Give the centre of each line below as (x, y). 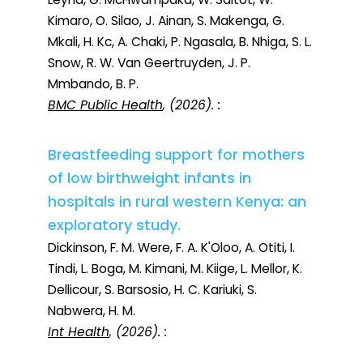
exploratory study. (114, 226)
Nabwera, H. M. (92, 311)
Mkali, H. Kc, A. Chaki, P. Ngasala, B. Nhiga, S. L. (180, 42)
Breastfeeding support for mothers (176, 155)
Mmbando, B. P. (93, 84)
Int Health (79, 332)
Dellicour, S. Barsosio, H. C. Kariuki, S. (152, 290)
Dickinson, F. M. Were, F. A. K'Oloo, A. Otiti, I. (171, 248)
